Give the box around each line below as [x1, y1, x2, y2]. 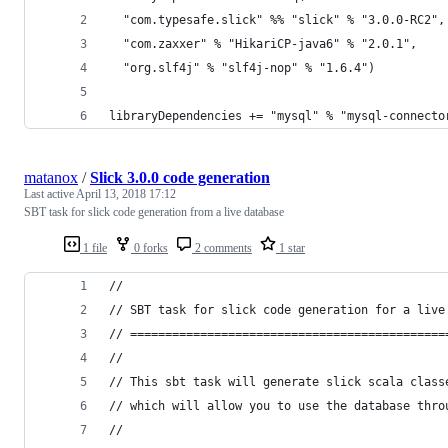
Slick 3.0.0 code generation [90, 168, 270, 186]
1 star [276, 240, 305, 255]
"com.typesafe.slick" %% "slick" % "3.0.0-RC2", [109, 12, 445, 27]
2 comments [192, 240, 252, 255]
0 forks [131, 240, 168, 255]
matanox [24, 168, 78, 186]
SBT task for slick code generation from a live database [24, 204, 284, 219]
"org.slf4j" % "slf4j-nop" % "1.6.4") [109, 60, 375, 75]
